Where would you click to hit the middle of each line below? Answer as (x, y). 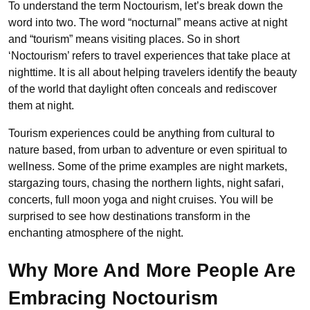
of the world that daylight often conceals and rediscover (143, 89)
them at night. (43, 105)
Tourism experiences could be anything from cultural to (142, 133)
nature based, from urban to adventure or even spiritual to (148, 149)
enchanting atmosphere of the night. (96, 232)
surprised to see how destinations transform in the (129, 216)
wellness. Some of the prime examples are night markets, (148, 166)
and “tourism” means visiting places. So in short (124, 39)
